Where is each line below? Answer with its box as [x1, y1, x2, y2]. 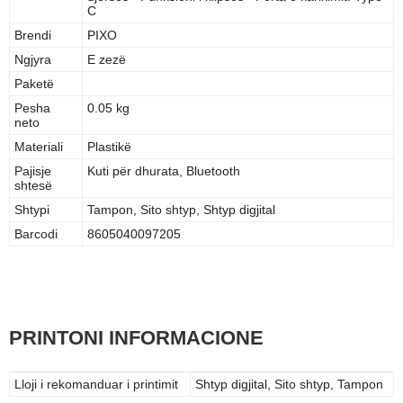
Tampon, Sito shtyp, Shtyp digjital [87, 201, 275, 217]
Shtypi [14, 201, 49, 217]
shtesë [14, 177, 52, 193]
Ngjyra [14, 51, 51, 67]
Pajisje [14, 163, 51, 178]
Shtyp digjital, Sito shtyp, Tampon [195, 376, 383, 391]
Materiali [14, 139, 63, 154]
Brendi [14, 27, 51, 42]
